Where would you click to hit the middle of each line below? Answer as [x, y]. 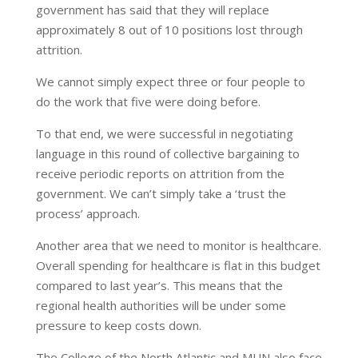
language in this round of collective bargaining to [167, 153]
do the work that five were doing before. [148, 101]
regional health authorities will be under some [161, 305]
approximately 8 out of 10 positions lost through [169, 30]
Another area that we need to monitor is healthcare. [178, 245]
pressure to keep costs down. [118, 325]
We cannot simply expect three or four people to [170, 82]
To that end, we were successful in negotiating [164, 133]
